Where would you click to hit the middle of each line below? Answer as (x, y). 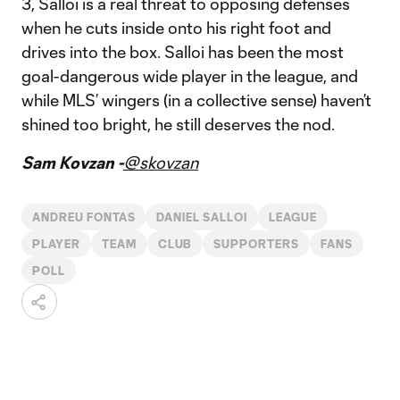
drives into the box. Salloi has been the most (183, 52)
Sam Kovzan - (72, 162)
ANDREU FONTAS (84, 217)
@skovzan (161, 162)
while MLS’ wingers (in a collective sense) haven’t (196, 100)
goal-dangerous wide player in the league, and (190, 76)
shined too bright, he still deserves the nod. (178, 124)
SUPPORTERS (257, 244)
